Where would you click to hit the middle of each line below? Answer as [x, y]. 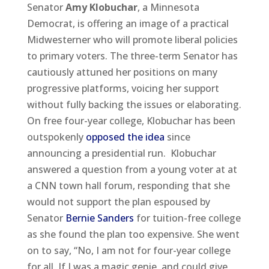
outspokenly [56, 137]
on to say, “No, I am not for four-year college [128, 250]
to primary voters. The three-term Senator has [132, 56]
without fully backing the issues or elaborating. [134, 104]
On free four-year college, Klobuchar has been [131, 120]
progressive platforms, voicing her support [123, 88]
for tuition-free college [187, 218]
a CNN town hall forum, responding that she [128, 185]
